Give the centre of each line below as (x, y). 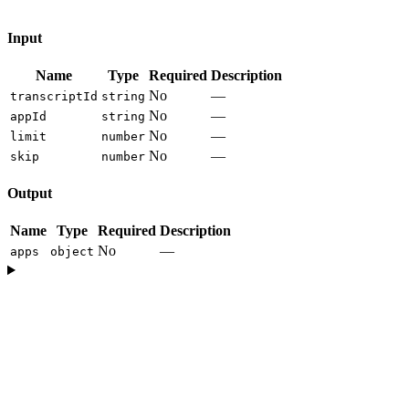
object (72, 252)
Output (30, 194)
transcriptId (54, 97)
